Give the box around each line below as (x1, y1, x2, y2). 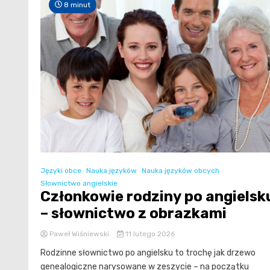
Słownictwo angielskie (40, 179, 118, 188)
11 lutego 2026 (123, 230, 175, 239)
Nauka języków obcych (142, 166, 219, 175)
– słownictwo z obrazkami (40, 205, 227, 222)
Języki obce (40, 166, 81, 175)
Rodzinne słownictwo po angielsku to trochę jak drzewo (40, 248, 256, 259)
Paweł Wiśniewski (48, 230, 111, 239)
